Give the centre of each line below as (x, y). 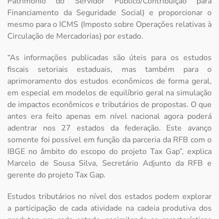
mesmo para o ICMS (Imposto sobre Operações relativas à (109, 25)
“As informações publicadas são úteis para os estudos (109, 58)
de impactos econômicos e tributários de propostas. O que (109, 105)
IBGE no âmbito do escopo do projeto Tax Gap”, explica (109, 152)
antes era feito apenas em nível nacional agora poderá (109, 117)
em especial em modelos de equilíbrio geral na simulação (109, 93)
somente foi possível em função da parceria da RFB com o (109, 140)
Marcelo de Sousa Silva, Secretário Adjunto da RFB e (109, 164)
